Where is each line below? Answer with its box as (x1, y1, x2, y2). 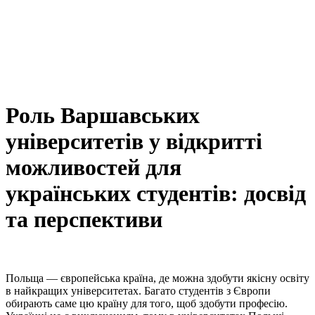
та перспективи (6, 207, 162, 233)
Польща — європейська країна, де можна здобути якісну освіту (6, 271, 309, 284)
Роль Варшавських (6, 103, 200, 129)
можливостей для (6, 155, 181, 181)
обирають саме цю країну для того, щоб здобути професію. (6, 297, 288, 309)
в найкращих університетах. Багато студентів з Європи (6, 284, 271, 297)
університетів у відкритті (6, 129, 262, 155)
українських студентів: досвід (6, 181, 306, 207)
